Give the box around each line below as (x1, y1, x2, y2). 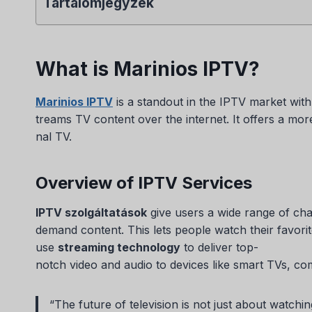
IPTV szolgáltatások (36, 205, 147, 219)
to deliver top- (180, 240, 258, 254)
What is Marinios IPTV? (36, 56, 260, 81)
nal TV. (36, 129, 72, 143)
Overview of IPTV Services (36, 172, 252, 193)
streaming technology (58, 240, 180, 254)
